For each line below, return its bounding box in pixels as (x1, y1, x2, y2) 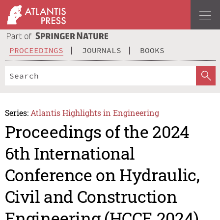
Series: (4, 107, 28, 118)
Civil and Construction (4, 185, 177, 208)
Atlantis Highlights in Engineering (30, 107, 160, 118)
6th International (4, 142, 136, 165)
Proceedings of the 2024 (4, 120, 190, 143)
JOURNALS (82, 45, 121, 55)
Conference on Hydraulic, (4, 164, 200, 186)
